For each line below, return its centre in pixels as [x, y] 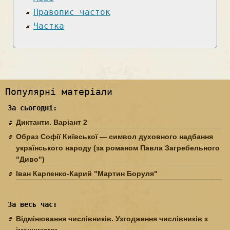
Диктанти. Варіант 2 [52, 122]
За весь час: [32, 204]
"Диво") [30, 159]
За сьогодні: [32, 108]
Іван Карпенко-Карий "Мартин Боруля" [87, 173]
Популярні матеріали [59, 91]
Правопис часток [72, 12]
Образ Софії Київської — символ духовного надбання [114, 136]
